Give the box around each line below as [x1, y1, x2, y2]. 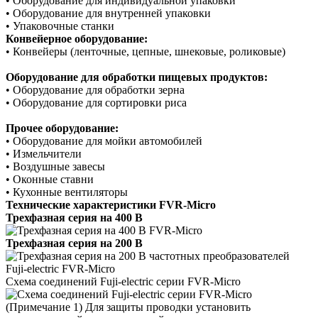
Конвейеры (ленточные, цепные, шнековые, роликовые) [13, 45, 285, 58]
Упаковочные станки [13, 20, 114, 33]
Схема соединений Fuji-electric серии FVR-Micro [6, 275, 241, 288]
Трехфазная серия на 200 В [6, 237, 143, 250]
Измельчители [13, 148, 82, 160]
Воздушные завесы [13, 160, 105, 173]
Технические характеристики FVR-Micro [6, 199, 216, 212]
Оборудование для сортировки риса [13, 97, 187, 109]
